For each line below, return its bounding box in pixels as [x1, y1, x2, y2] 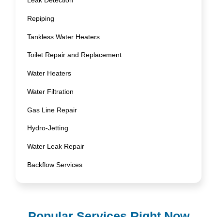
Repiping [27, 14, 55, 22]
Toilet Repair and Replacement [27, 51, 122, 59]
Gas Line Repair [27, 106, 77, 114]
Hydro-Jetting [27, 124, 69, 132]
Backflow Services [27, 161, 83, 169]
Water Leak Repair [27, 142, 85, 151]
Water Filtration [27, 87, 74, 95]
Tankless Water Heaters [27, 32, 100, 41]
